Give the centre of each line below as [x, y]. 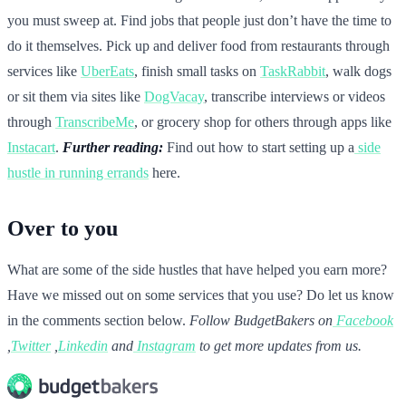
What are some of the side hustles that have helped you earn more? [197, 270]
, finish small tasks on [197, 72]
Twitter [31, 346]
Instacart [31, 148]
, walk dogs [358, 72]
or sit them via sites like [76, 97]
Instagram [166, 346]
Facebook [365, 321]
